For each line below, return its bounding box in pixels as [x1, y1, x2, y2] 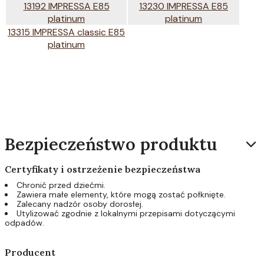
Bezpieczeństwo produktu [5, 133, 217, 155]
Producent [5, 246, 55, 258]
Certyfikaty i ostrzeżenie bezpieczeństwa [5, 163, 200, 175]
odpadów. [5, 217, 44, 228]
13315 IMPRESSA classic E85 [8, 25, 125, 38]
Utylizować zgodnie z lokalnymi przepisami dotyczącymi [16, 207, 235, 219]
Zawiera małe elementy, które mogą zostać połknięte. [16, 189, 226, 200]
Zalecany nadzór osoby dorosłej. [16, 198, 143, 209]
